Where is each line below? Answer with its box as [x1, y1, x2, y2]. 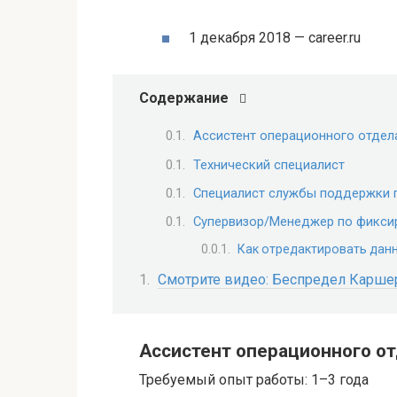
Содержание [139, 89, 229, 106]
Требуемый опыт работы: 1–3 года [139, 371, 369, 389]
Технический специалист [193, 156, 345, 173]
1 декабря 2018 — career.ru [189, 29, 361, 47]
